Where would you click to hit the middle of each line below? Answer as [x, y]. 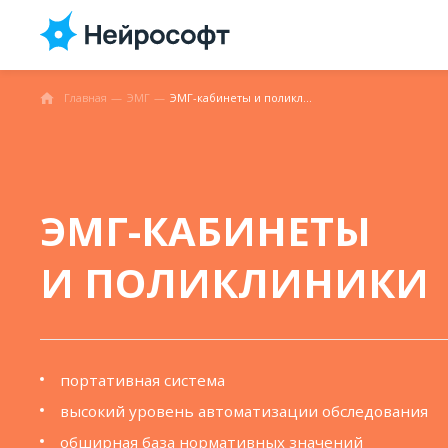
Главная [85, 97]
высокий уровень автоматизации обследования [244, 411]
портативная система [142, 380]
